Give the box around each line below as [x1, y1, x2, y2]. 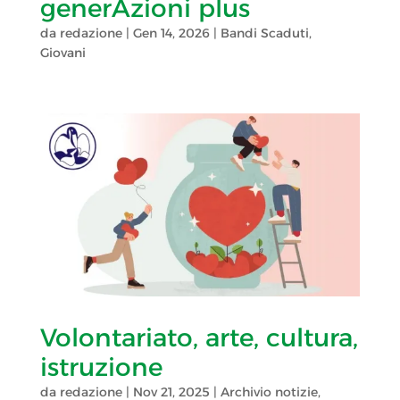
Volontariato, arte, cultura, [39, 322, 358, 354]
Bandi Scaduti [220, 25, 309, 42]
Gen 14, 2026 [132, 25, 210, 42]
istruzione [39, 352, 162, 383]
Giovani [39, 45, 86, 62]
